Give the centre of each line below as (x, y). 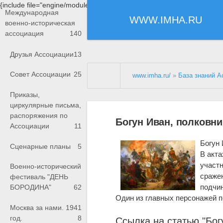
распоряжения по (39, 116)
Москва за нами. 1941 (46, 207)
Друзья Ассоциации (42, 54)
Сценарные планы (40, 146)
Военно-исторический (46, 167)
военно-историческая (40, 23)
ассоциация (24, 34)
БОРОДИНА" (31, 187)
